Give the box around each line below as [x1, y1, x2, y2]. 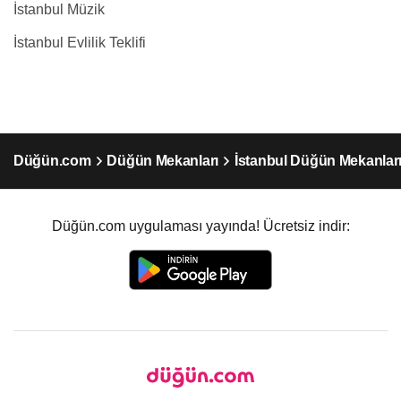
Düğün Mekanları [107, 153, 219, 168]
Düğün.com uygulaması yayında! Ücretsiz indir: [51, 218, 350, 234]
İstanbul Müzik [13, 2, 105, 17]
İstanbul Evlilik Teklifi [13, 35, 146, 50]
